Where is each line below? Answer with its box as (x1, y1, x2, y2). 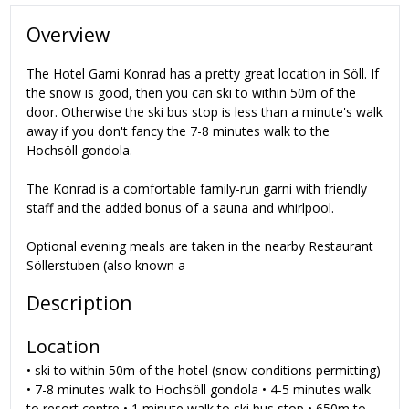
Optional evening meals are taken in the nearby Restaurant (26, 236, 373, 255)
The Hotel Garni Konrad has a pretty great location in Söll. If (26, 64, 379, 82)
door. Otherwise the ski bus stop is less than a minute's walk (26, 102, 383, 121)
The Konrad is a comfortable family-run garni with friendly (26, 179, 367, 197)
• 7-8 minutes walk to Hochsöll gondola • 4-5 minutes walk (26, 380, 371, 398)
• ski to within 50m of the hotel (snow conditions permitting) (26, 361, 381, 379)
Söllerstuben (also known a (26, 256, 185, 274)
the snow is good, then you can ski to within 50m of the (26, 83, 356, 101)
